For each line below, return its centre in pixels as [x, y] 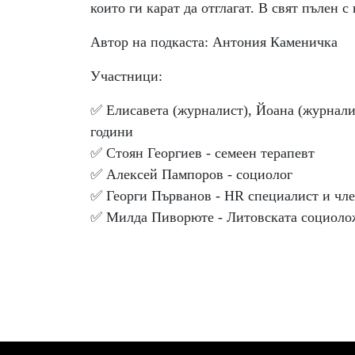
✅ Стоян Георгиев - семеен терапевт [202, 153]
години [112, 132]
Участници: [126, 76]
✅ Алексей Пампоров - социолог [191, 174]
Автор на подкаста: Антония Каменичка [214, 42]
